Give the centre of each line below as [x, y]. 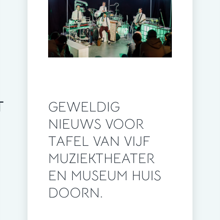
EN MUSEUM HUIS [105, 176]
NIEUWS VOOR [96, 124]
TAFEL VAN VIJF [99, 141]
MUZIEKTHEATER [101, 159]
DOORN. [76, 193]
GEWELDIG [84, 107]
